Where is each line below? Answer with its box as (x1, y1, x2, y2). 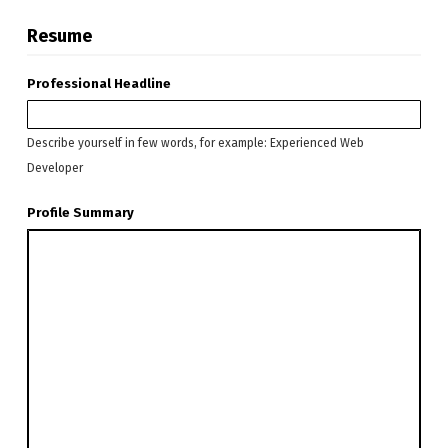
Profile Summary (26, 205, 134, 221)
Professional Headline (26, 76, 171, 92)
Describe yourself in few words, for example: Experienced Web (26, 136, 364, 151)
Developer (26, 161, 83, 176)
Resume (26, 25, 92, 48)
